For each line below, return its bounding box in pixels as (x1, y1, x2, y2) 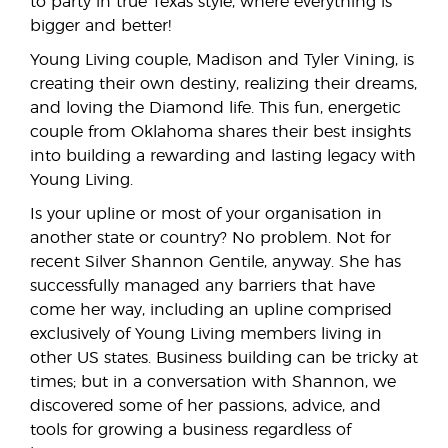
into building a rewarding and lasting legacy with (30, 148, 416, 164)
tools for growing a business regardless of (30, 422, 351, 438)
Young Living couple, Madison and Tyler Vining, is (30, 52, 414, 68)
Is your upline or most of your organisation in (30, 206, 382, 222)
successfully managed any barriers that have (30, 278, 375, 294)
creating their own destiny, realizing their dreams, (30, 76, 417, 92)
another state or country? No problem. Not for (30, 230, 391, 246)
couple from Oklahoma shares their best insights (30, 124, 411, 140)
